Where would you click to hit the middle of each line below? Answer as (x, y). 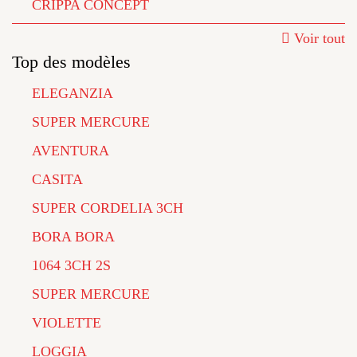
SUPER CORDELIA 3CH (108, 208)
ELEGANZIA (73, 93)
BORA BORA (73, 237)
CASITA (57, 179)
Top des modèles (71, 62)
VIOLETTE (67, 323)
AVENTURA (71, 151)
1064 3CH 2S (71, 265)
